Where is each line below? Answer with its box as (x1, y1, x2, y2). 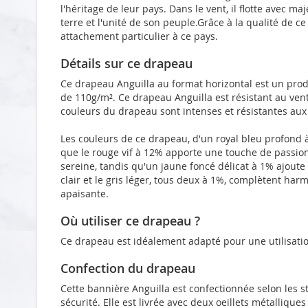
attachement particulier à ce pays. (60, 29, 218, 43)
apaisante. (60, 186, 109, 200)
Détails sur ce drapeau (60, 54, 192, 71)
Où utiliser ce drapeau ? (60, 212, 200, 229)
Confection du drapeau (60, 259, 195, 276)
